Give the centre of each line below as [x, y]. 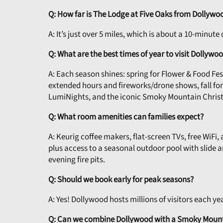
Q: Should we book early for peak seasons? [121, 179]
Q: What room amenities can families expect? [126, 117]
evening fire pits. [77, 160]
